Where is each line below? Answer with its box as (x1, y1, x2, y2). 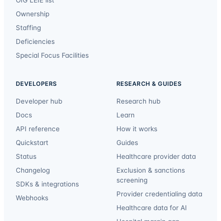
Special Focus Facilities (16, 51, 89, 59)
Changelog (16, 166, 50, 174)
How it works (116, 124, 157, 133)
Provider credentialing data (116, 189, 202, 198)
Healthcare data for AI (116, 203, 187, 212)
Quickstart (16, 138, 48, 147)
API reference (16, 124, 60, 133)
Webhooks (16, 193, 48, 202)
